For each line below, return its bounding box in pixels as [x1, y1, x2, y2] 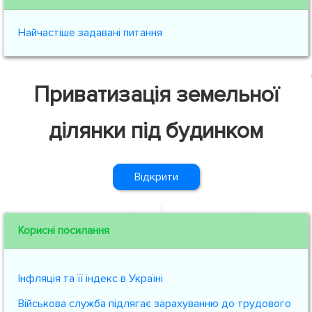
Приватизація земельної [33, 81, 279, 109]
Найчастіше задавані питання [18, 26, 162, 40]
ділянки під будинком [49, 118, 263, 145]
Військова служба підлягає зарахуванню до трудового [18, 297, 291, 311]
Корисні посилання [18, 224, 109, 237]
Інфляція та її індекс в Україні [18, 272, 163, 286]
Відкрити [134, 170, 178, 184]
